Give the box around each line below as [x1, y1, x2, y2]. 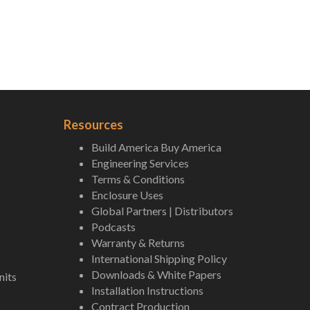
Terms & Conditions [91, 172, 185, 185]
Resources [64, 117, 123, 132]
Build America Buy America [91, 140, 221, 154]
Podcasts [91, 220, 136, 233]
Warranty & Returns [91, 236, 185, 249]
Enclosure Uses [91, 188, 163, 201]
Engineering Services [91, 156, 189, 170]
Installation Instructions [91, 284, 203, 297]
